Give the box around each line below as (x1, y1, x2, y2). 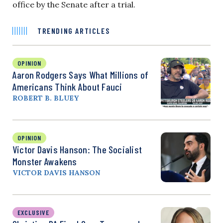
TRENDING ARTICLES (37, 25, 110, 35)
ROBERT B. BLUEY (12, 93, 79, 103)
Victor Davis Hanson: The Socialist (12, 143, 142, 155)
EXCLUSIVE (17, 208, 49, 217)
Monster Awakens (12, 155, 77, 167)
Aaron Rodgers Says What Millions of (12, 68, 149, 81)
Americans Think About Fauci (12, 80, 122, 93)
